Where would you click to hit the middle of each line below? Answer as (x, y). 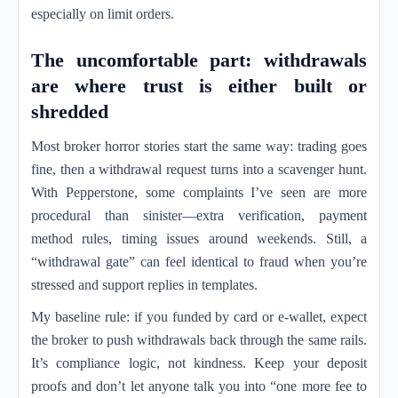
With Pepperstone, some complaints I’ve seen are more (199, 192)
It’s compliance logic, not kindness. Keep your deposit (199, 363)
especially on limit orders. (103, 14)
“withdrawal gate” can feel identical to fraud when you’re (199, 262)
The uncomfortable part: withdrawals (199, 60)
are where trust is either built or (199, 86)
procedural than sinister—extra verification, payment (199, 215)
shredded (70, 111)
